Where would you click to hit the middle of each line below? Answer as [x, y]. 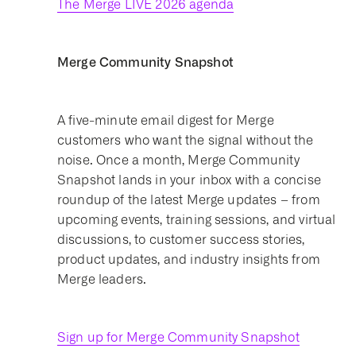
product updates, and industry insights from [189, 259]
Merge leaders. [102, 279]
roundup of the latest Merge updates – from [189, 200]
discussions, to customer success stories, [181, 240]
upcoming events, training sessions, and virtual [197, 220]
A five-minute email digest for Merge [166, 120]
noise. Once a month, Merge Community [178, 160]
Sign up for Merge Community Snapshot [178, 337]
